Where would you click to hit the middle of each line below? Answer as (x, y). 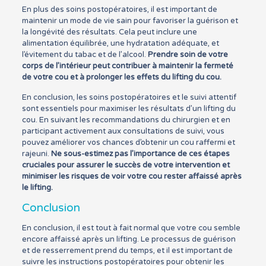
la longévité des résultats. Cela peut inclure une (109, 32)
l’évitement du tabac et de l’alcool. (85, 55)
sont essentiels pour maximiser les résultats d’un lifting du (129, 109)
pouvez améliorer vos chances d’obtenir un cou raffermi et (128, 142)
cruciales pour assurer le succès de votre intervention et (126, 165)
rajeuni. (36, 154)
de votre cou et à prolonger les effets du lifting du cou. (121, 77)
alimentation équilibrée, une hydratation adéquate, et (120, 43)
